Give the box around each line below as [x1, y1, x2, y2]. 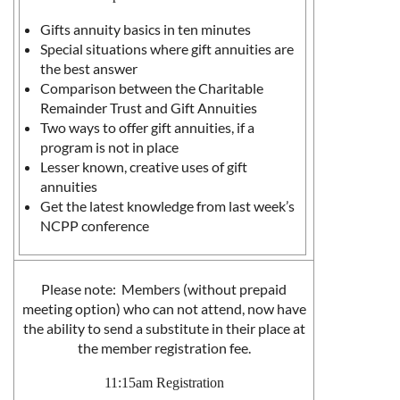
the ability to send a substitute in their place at [22, 320, 305, 337]
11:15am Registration [104, 375, 224, 391]
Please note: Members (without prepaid [41, 280, 287, 298]
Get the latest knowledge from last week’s [40, 197, 295, 215]
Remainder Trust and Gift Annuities [40, 99, 257, 117]
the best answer [40, 60, 137, 78]
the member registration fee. [77, 339, 251, 357]
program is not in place [40, 138, 179, 156]
